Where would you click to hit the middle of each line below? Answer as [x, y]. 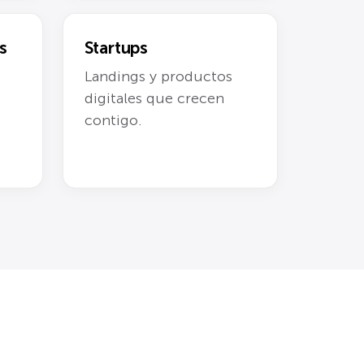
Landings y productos [158, 76]
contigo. [113, 120]
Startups [116, 48]
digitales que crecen [154, 98]
